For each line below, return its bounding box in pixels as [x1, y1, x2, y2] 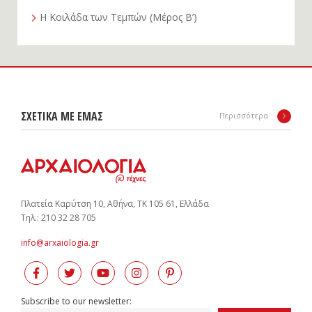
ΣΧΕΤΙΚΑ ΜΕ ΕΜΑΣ [21, 109, 103, 124]
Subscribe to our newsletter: [21, 295, 132, 307]
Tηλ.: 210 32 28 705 [21, 212, 96, 224]
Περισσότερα [219, 110, 270, 120]
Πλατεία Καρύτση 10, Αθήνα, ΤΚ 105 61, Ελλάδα [21, 198, 209, 210]
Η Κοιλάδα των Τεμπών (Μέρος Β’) [47, 10, 197, 24]
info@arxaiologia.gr [21, 237, 99, 249]
